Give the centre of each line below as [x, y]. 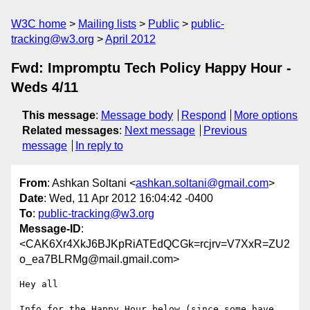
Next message [160, 130]
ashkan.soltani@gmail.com [202, 183]
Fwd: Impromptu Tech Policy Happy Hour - [151, 68]
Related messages [71, 130]
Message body [137, 115]
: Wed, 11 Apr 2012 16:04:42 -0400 [128, 199]
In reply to [99, 146]
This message [59, 115]
